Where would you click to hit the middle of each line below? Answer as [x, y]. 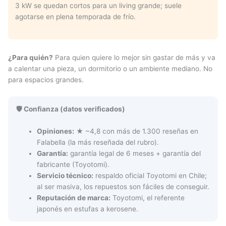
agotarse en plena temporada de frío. [75, 16]
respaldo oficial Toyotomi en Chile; [150, 176]
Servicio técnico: [65, 176]
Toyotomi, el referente [148, 198]
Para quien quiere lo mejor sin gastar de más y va [134, 58]
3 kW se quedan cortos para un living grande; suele [98, 5]
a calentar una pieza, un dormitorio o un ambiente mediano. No [110, 69]
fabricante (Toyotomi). [73, 165]
